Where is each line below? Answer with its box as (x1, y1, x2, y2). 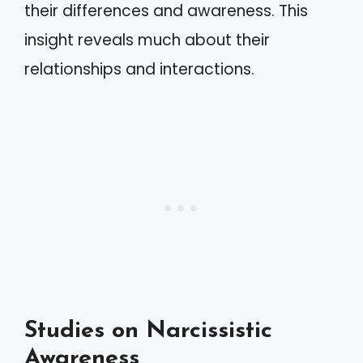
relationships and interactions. (24, 58, 254, 80)
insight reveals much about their (24, 28, 270, 51)
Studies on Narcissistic (24, 319, 272, 344)
